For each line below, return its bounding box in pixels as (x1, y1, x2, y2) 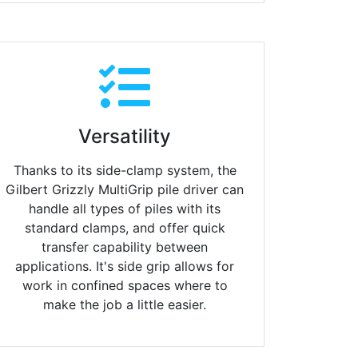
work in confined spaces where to (22, 277, 228, 294)
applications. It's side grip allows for (15, 258, 234, 275)
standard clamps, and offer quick (24, 220, 225, 237)
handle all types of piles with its (29, 201, 221, 217)
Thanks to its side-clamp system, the (13, 162, 237, 179)
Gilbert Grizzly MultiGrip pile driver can (6, 181, 244, 198)
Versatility (78, 125, 171, 149)
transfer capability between (42, 239, 208, 256)
